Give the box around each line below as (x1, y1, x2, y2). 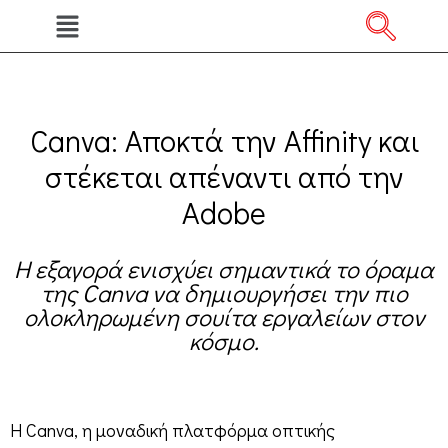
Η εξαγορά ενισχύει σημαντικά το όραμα (14, 252, 434, 284)
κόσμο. (189, 324, 259, 356)
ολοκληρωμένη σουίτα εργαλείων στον (23, 300, 425, 332)
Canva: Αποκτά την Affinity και (29, 120, 419, 160)
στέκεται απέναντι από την (44, 156, 404, 196)
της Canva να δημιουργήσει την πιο (40, 276, 408, 308)
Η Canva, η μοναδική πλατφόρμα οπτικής (10, 417, 335, 442)
